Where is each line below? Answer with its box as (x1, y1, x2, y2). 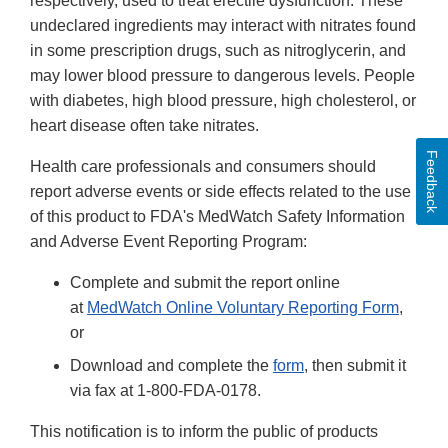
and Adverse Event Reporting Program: (30, 232, 307, 250)
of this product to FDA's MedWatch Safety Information (30, 207, 405, 225)
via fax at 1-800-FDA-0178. (70, 381, 261, 399)
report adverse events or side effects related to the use (30, 182, 411, 200)
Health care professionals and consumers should (30, 157, 376, 175)
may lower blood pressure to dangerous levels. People (30, 66, 415, 84)
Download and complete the (70, 356, 273, 374)
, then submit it (304, 356, 406, 374)
